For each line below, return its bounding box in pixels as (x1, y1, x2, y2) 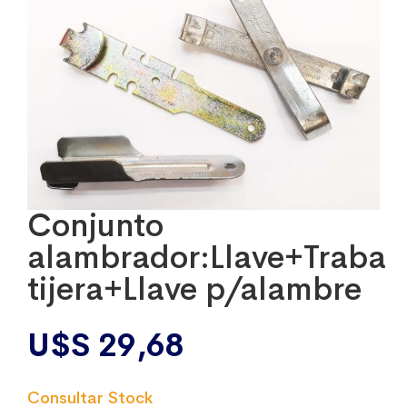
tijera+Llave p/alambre (27, 268, 362, 309)
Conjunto (27, 204, 164, 245)
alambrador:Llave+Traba (27, 236, 386, 277)
